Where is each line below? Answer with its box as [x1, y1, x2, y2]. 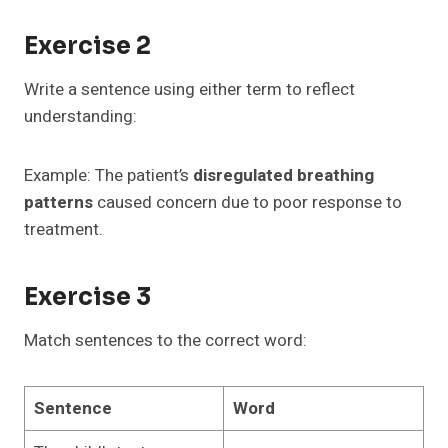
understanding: [24, 104, 137, 130]
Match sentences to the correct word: [24, 328, 307, 354]
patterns [24, 190, 93, 216]
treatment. [24, 217, 103, 243]
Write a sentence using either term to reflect [24, 77, 355, 103]
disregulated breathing [193, 163, 374, 189]
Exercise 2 [24, 31, 151, 62]
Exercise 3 [24, 282, 151, 313]
